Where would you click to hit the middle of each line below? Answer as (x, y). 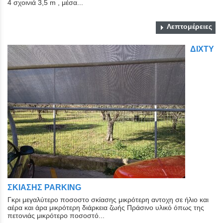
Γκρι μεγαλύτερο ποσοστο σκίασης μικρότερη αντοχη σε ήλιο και (108, 200)
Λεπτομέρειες (189, 26)
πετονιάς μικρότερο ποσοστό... (56, 216)
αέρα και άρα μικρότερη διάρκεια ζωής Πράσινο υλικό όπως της (106, 208)
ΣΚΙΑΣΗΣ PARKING (44, 187)
